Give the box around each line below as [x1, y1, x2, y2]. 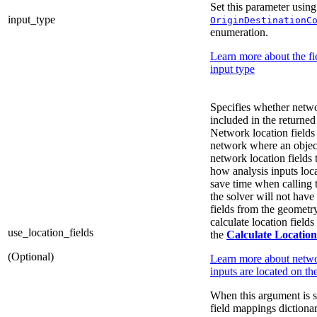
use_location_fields [8, 226, 93, 239]
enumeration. [210, 26, 268, 39]
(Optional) [8, 250, 54, 263]
